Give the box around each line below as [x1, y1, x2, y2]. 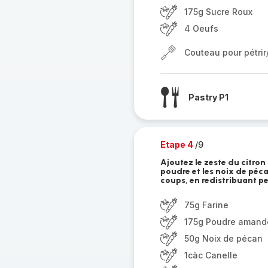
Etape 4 [160, 139, 195, 150]
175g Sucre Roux [184, 7, 252, 17]
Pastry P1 [188, 92, 229, 102]
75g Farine [184, 200, 229, 210]
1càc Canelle [184, 250, 237, 260]
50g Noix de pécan [184, 233, 263, 243]
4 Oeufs [184, 23, 218, 33]
